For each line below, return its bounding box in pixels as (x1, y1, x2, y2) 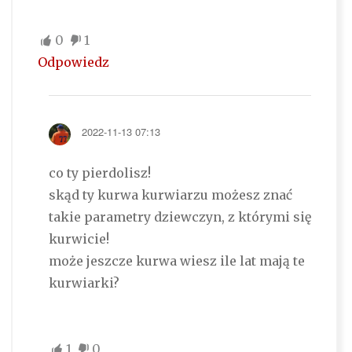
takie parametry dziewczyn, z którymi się (48, 209, 311, 225)
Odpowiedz (37, 54, 109, 71)
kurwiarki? (48, 275, 119, 291)
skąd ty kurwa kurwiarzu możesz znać (48, 187, 292, 203)
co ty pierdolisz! (48, 165, 151, 181)
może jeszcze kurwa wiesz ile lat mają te (48, 253, 305, 269)
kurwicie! (48, 231, 109, 247)
